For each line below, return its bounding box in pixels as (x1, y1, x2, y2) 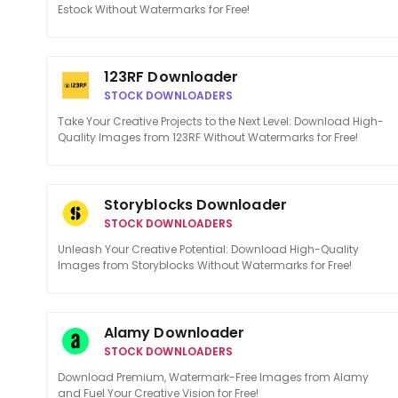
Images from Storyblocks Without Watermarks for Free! (58, 258, 352, 273)
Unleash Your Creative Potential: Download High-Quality (58, 242, 359, 257)
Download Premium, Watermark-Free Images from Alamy (58, 370, 369, 385)
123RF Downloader (104, 67, 239, 87)
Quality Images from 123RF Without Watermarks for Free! (58, 130, 358, 145)
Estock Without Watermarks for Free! (58, 2, 250, 17)
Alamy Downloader (104, 322, 245, 343)
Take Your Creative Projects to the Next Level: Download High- (58, 114, 384, 129)
